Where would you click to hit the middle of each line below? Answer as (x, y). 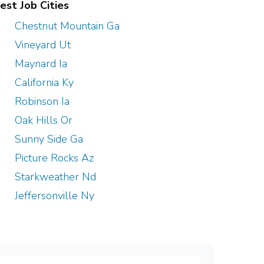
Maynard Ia (41, 63)
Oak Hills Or (44, 120)
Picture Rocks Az (54, 158)
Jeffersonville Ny (55, 195)
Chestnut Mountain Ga (67, 26)
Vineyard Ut (43, 44)
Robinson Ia (42, 101)
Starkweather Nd (55, 176)
